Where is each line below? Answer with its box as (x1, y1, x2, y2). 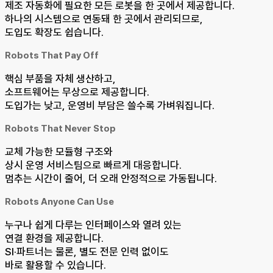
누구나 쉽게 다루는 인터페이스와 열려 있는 (5, 219, 182, 232)
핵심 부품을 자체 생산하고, (5, 73, 122, 85)
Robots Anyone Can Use (5, 196, 114, 208)
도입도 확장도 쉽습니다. (5, 26, 104, 39)
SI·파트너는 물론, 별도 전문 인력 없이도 (5, 246, 169, 258)
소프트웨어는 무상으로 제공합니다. (5, 86, 155, 99)
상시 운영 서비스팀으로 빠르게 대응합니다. (5, 159, 188, 172)
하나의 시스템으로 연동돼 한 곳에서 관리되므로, (5, 13, 203, 26)
